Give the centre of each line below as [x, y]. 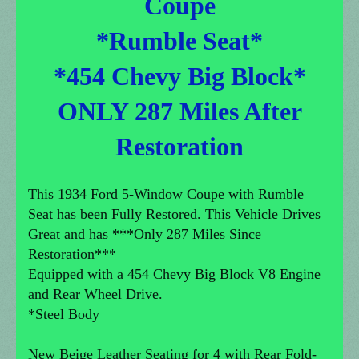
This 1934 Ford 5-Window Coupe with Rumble [166, 194]
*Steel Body [64, 315]
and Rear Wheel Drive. [95, 294]
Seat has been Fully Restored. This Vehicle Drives [174, 214]
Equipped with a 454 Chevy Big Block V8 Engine [174, 274]
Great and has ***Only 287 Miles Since [145, 234]
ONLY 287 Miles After [179, 112]
